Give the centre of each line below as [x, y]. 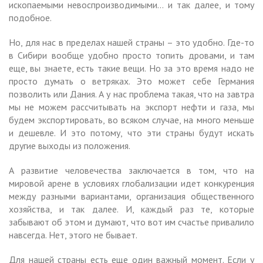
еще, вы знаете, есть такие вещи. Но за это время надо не [131, 68]
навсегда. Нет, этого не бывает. [73, 235]
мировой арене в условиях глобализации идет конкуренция [131, 183]
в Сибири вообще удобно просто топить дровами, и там [131, 55]
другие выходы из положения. [70, 145]
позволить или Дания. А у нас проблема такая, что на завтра [131, 94]
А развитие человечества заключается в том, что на [131, 170]
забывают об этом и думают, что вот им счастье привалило [131, 222]
